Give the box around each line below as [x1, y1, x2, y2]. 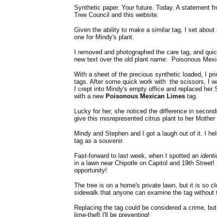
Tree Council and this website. [74, 11, 159, 19]
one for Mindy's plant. [74, 33, 134, 41]
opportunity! [74, 167, 107, 174]
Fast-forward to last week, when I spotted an [74, 152, 201, 160]
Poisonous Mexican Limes [106, 93, 185, 100]
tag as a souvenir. [74, 137, 124, 145]
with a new [74, 93, 106, 100]
